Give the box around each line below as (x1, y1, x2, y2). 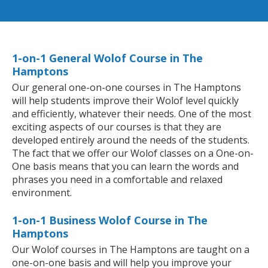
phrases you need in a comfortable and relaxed (12, 173, 223, 187)
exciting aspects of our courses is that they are (12, 120, 221, 134)
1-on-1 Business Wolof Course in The (12, 213, 208, 228)
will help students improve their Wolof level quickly (12, 94, 239, 108)
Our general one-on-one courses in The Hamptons (12, 81, 241, 95)
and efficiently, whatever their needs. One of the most (12, 107, 251, 121)
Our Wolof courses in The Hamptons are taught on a (12, 243, 249, 257)
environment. (12, 186, 72, 200)
